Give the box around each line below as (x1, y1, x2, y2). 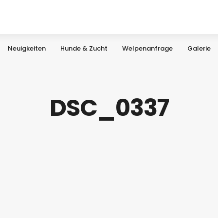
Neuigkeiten (8, 44, 46, 53)
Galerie (187, 44, 211, 53)
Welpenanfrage (122, 44, 173, 53)
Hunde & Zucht (60, 44, 108, 53)
